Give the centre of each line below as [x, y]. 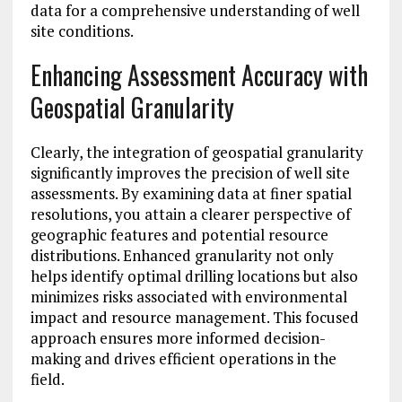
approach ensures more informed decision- [178, 338]
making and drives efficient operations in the [183, 359]
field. [47, 380]
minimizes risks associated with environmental [188, 297]
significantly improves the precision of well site [190, 173]
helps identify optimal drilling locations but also [194, 276]
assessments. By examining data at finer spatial [191, 194]
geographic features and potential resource [179, 235]
